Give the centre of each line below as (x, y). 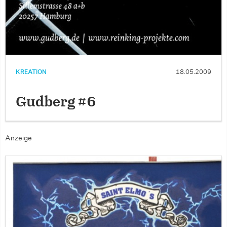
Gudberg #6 (56, 102)
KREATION (31, 72)
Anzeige (18, 138)
